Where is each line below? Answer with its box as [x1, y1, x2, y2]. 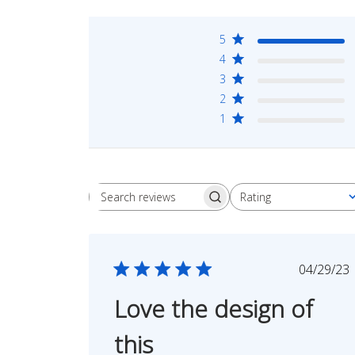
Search [158, 195, 198, 213]
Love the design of [114, 292, 314, 325]
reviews [158, 212, 201, 231]
